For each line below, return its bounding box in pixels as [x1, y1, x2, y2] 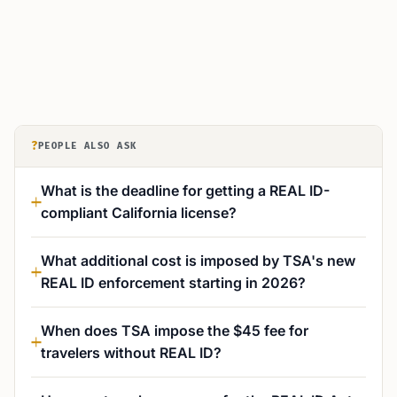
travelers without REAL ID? [41, 344, 222, 362]
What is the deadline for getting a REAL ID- [41, 182, 330, 199]
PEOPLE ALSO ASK [38, 140, 137, 152]
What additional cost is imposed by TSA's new [41, 252, 355, 269]
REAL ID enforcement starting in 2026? [41, 274, 306, 292]
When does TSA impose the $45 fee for [41, 322, 308, 339]
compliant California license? [41, 204, 237, 222]
